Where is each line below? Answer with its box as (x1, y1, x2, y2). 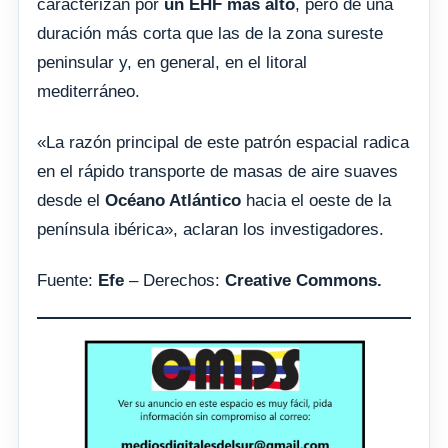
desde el (37, 190, 105, 210)
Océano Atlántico (105, 190, 241, 210)
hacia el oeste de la (241, 190, 391, 210)
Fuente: (37, 270, 98, 290)
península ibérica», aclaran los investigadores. (37, 219, 384, 239)
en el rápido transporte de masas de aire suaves (37, 161, 398, 181)
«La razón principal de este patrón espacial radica (37, 132, 409, 152)
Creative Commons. (225, 270, 382, 290)
